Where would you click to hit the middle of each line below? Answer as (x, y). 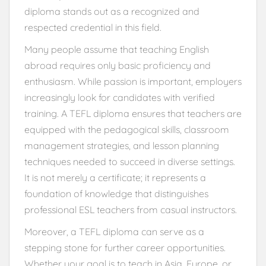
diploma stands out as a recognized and (112, 11)
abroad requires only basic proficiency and (118, 65)
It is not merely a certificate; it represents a (115, 177)
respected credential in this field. (93, 27)
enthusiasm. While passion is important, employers (133, 81)
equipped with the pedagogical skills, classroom (127, 129)
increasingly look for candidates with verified (120, 97)
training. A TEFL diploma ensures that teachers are (133, 113)
